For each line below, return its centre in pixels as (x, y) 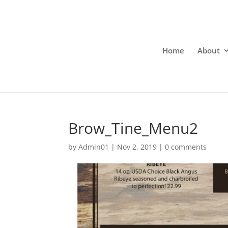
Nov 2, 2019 (137, 147)
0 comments (186, 147)
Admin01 (94, 147)
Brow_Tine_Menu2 (133, 128)
